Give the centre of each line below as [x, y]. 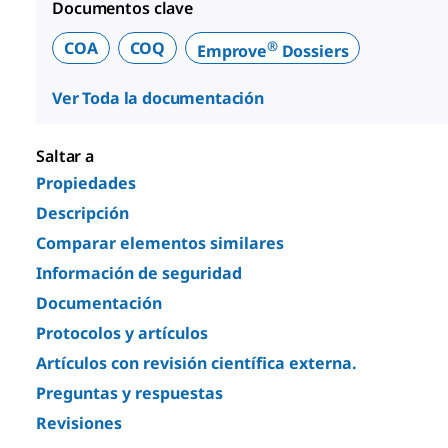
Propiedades [86, 183]
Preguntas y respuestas [129, 393]
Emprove [232, 50]
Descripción [82, 213]
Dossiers [313, 50]
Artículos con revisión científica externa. [196, 363]
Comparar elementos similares [160, 243]
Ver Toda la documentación [158, 98]
